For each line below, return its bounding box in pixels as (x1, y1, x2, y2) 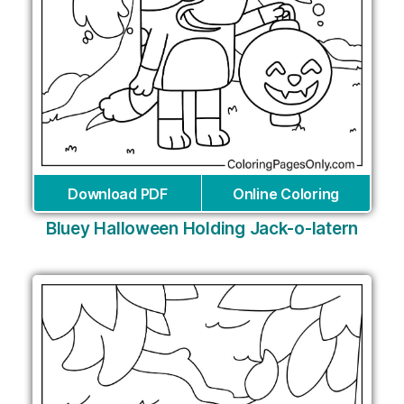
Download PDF (68, 184, 168, 203)
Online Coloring (233, 184, 339, 203)
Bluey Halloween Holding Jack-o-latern (45, 217, 358, 239)
